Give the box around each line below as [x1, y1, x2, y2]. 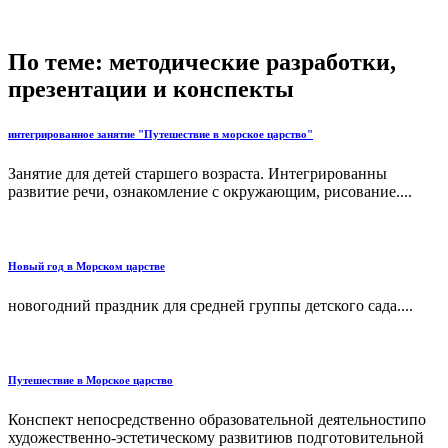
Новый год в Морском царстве [8, 259, 165, 272]
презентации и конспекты [8, 76, 294, 103]
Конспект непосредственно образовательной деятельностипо [8, 410, 426, 428]
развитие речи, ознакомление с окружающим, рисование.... [8, 182, 412, 200]
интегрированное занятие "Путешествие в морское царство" [8, 128, 313, 140]
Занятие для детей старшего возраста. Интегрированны [8, 164, 387, 182]
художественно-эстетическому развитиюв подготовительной [8, 428, 424, 446]
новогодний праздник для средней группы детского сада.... [8, 296, 413, 314]
